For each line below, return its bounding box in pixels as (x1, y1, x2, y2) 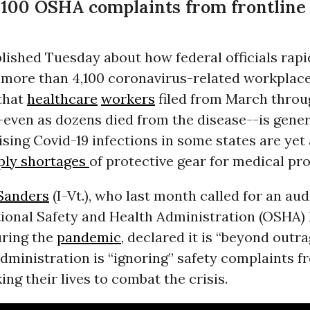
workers (100, 90, 155, 108)
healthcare (26, 90, 98, 108)
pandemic (56, 228, 121, 246)
